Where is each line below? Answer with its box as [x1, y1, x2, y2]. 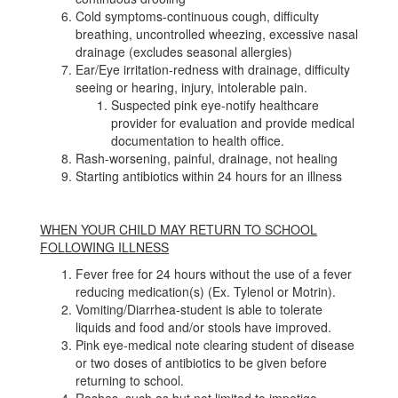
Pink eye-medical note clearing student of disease [76, 336, 354, 354]
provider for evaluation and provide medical [111, 114, 354, 131]
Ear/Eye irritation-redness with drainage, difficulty [76, 60, 350, 78]
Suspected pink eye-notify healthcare [111, 96, 319, 114]
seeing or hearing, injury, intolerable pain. [76, 78, 307, 96]
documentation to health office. [111, 131, 284, 149]
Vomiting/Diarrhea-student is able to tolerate [76, 300, 322, 318]
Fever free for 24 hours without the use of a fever [76, 265, 352, 283]
